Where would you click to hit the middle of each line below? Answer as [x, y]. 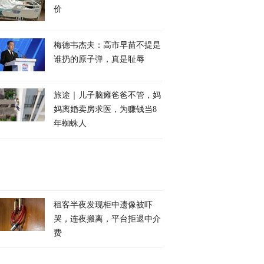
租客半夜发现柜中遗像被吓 [103, 205]
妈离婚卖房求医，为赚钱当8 [105, 109]
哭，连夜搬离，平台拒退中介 [107, 219]
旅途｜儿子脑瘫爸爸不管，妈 [107, 95]
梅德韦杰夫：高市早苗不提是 [107, 45]
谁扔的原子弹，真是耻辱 [99, 59]
